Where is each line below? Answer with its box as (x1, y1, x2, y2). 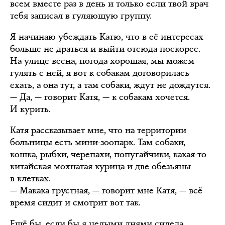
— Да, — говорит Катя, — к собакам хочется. (10, 91, 190, 103)
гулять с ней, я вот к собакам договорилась (10, 67, 189, 79)
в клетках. (10, 172, 51, 184)
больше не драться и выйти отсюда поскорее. (10, 43, 200, 55)
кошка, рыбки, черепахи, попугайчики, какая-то (10, 148, 206, 160)
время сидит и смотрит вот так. (10, 196, 141, 208)
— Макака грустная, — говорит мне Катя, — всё (10, 184, 202, 196)
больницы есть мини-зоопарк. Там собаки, (10, 136, 185, 148)
